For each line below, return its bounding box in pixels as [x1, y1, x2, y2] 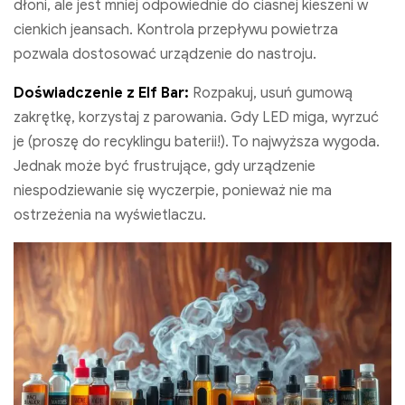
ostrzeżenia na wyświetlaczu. [14, 205, 206, 224]
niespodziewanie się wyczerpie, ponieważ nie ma [14, 181, 332, 200]
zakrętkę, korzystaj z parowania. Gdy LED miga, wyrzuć [14, 108, 379, 127]
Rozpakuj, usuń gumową [189, 83, 353, 102]
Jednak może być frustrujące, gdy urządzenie [14, 156, 316, 175]
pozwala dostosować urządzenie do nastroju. [14, 44, 316, 63]
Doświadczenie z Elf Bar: [14, 83, 189, 102]
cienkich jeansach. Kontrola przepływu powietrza [14, 20, 338, 39]
